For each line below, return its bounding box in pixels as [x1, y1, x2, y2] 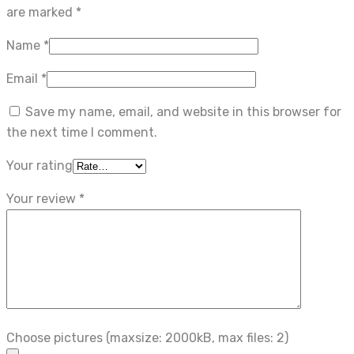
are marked [6, 4, 76, 20]
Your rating [6, 157, 73, 173]
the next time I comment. [6, 124, 157, 140]
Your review [6, 190, 79, 206]
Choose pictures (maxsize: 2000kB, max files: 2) [6, 330, 288, 345]
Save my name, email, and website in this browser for [25, 104, 341, 119]
